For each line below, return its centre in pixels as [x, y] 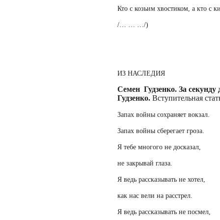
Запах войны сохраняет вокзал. [164, 114]
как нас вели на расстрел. [155, 195]
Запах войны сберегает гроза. [161, 131]
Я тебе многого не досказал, [159, 147]
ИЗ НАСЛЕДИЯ [141, 73]
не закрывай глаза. [145, 163]
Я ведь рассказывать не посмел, [164, 212]
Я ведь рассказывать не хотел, [161, 179]
